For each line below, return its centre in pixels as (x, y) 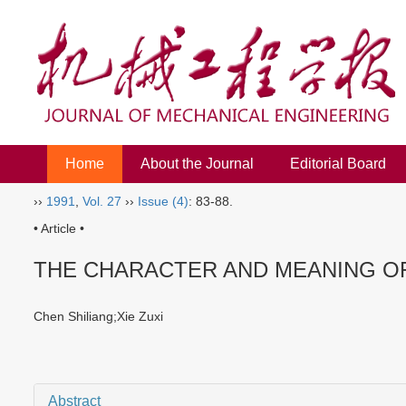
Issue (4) (163, 201)
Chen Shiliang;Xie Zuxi (106, 317)
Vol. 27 (102, 201)
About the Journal (197, 164)
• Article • (59, 228)
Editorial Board (338, 164)
